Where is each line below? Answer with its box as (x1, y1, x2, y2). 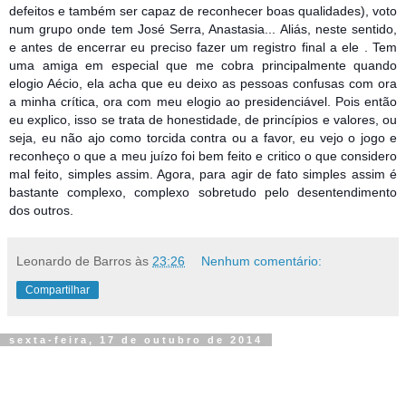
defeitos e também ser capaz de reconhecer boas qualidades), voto (9, 4, 397, 19)
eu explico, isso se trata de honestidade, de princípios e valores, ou (9, 112, 397, 128)
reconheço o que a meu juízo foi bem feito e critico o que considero (9, 149, 397, 164)
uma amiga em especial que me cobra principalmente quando (9, 58, 397, 73)
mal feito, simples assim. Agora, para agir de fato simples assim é (9, 167, 397, 182)
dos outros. (9, 203, 73, 218)
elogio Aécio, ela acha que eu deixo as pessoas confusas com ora (9, 76, 397, 92)
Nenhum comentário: (201, 254, 323, 269)
